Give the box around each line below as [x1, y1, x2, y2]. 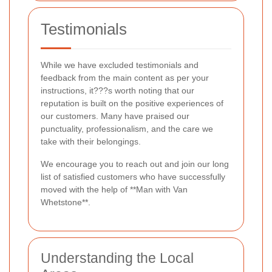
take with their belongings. [41, 137, 141, 147]
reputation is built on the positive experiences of [41, 98, 223, 109]
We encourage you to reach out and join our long [41, 159, 229, 169]
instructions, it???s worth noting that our [41, 86, 194, 96]
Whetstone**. [41, 197, 90, 208]
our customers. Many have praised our [41, 111, 189, 121]
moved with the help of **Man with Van [41, 185, 188, 195]
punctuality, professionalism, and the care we [41, 124, 213, 134]
